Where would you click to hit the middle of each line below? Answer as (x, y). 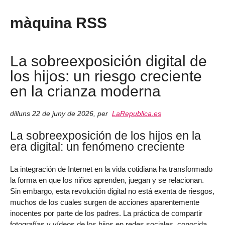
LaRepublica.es (137, 114)
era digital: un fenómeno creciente (97, 147)
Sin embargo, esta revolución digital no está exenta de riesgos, (112, 191)
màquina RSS (59, 23)
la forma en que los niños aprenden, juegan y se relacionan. (107, 180)
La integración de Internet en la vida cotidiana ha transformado (111, 169)
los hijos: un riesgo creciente (106, 76)
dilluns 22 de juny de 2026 (52, 114)
